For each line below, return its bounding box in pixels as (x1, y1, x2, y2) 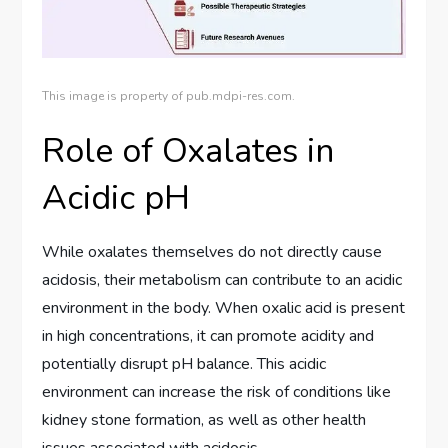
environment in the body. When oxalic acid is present (42, 296, 406, 319)
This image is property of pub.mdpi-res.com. (42, 87, 296, 104)
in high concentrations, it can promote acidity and (42, 324, 375, 347)
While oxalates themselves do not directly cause (42, 240, 383, 263)
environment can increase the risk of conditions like (42, 380, 392, 403)
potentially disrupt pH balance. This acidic (42, 352, 327, 375)
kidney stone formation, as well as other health (42, 408, 367, 431)
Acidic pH (42, 174, 191, 221)
